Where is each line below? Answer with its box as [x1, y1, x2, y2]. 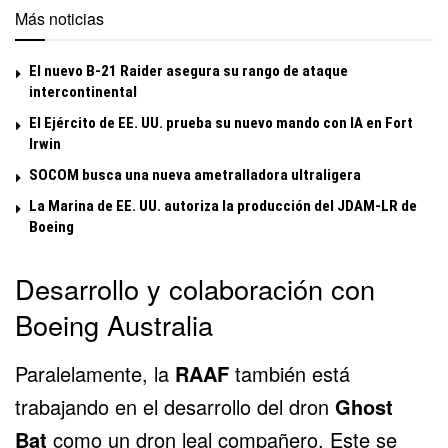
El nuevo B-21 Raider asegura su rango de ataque [29, 62, 348, 81]
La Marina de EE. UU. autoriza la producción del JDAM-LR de [29, 197, 417, 216]
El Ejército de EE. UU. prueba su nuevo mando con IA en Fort [29, 114, 413, 133]
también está [229, 358, 350, 388]
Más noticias [15, 7, 104, 31]
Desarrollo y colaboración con [15, 269, 375, 309]
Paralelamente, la [15, 358, 175, 388]
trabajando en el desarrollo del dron [15, 391, 335, 421]
